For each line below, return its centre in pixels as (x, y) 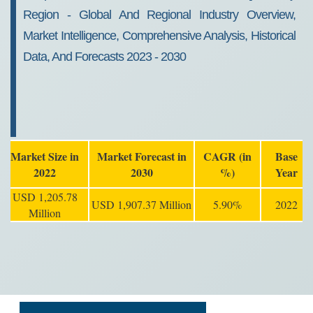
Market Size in (45, 156)
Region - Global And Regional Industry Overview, (159, 15)
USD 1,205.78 (45, 197)
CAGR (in (227, 156)
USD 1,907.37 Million (141, 204)
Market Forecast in (141, 156)
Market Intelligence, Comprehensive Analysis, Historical (159, 36)
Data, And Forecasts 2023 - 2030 (104, 57)
